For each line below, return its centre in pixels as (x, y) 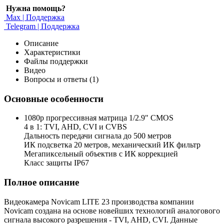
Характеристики (52, 52)
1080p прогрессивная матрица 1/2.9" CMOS (99, 118)
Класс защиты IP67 (56, 163)
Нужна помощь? (36, 8)
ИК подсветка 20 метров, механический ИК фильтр (112, 145)
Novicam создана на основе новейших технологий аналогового (112, 210)
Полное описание (41, 182)
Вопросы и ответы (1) (61, 79)
